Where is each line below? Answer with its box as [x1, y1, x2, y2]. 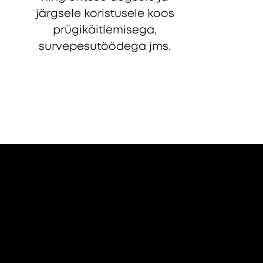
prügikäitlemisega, [53, 23, 157, 37]
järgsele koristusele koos [35, 6, 174, 21]
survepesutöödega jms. [39, 39, 171, 53]
